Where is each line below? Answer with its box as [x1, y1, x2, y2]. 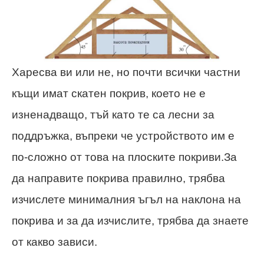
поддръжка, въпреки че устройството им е [12, 129, 235, 142]
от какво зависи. [12, 235, 97, 248]
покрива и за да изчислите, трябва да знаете [12, 214, 249, 227]
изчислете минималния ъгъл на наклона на [12, 193, 241, 206]
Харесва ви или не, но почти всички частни [12, 65, 240, 78]
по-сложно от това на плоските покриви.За [12, 150, 237, 163]
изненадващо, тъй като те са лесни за [12, 108, 214, 121]
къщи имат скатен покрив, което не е [12, 87, 206, 100]
